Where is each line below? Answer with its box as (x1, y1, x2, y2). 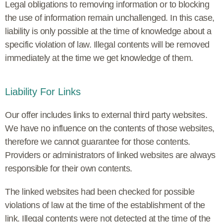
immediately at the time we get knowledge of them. (5, 53, 193, 63)
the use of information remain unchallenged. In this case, (5, 12, 215, 23)
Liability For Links (5, 86, 81, 97)
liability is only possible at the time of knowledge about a (5, 26, 212, 36)
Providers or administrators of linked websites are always (5, 150, 216, 160)
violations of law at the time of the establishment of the (5, 200, 205, 210)
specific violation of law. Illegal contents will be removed (5, 39, 210, 50)
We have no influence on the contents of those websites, (5, 123, 215, 133)
